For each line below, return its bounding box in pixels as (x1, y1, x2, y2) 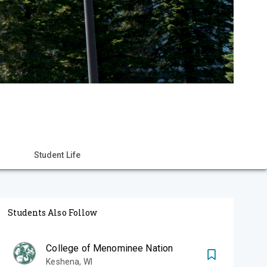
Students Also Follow (8, 207, 98, 218)
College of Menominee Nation (46, 243, 173, 254)
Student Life (33, 150, 81, 160)
